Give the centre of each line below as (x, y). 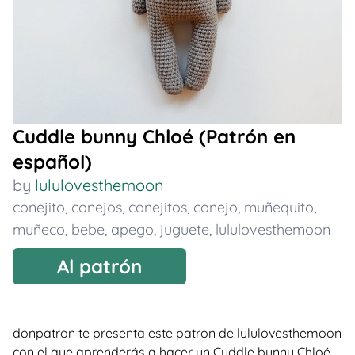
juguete (185, 229)
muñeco (39, 229)
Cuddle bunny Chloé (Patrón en (154, 136)
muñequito (279, 207)
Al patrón (99, 266)
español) (52, 162)
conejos (97, 207)
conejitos (158, 207)
